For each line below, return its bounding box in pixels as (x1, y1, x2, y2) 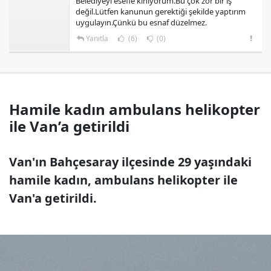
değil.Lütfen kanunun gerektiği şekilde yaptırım (76, 5, 246, 17)
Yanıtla (85, 33, 108, 44)
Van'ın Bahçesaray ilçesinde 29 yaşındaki (9, 153, 252, 170)
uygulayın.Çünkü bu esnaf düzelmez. (76, 16, 207, 28)
